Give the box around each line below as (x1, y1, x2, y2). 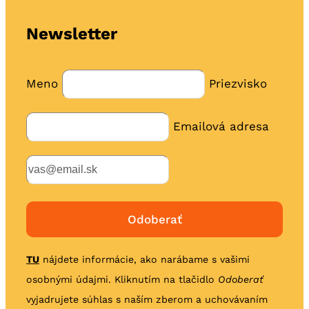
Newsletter (26, 23, 117, 43)
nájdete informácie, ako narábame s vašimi (39, 253, 250, 265)
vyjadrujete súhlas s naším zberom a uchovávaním (26, 293, 268, 305)
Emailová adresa (172, 119, 269, 133)
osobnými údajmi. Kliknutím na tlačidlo (26, 273, 218, 285)
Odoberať (217, 273, 263, 285)
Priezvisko (208, 76, 267, 90)
